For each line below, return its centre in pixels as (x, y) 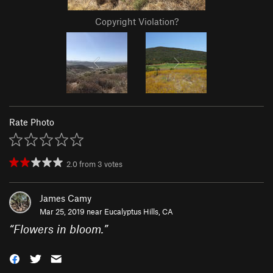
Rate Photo (32, 122)
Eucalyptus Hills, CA (139, 212)
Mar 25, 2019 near (72, 212)
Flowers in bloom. (58, 229)
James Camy (66, 198)
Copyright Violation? (136, 22)
